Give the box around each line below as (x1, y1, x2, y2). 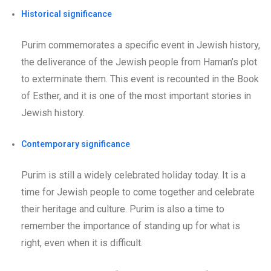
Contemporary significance (21, 139, 130, 149)
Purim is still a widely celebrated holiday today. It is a (21, 169, 246, 181)
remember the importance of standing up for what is (21, 220, 240, 232)
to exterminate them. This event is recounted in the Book (21, 73, 259, 85)
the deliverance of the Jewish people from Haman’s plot (21, 56, 257, 68)
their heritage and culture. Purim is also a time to (21, 203, 224, 215)
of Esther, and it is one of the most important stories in (21, 90, 251, 102)
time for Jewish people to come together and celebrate (21, 186, 255, 198)
